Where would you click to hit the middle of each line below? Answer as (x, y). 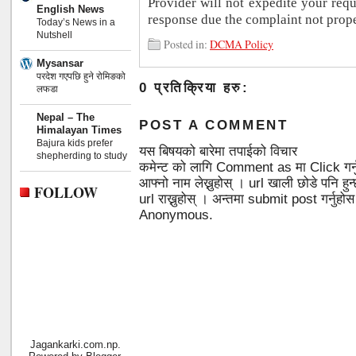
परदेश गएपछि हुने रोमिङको (81, 76)
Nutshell (54, 35)
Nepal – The (66, 117)
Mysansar (60, 63)
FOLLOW (66, 192)
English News (70, 9)
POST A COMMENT (214, 125)
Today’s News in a (76, 22)
